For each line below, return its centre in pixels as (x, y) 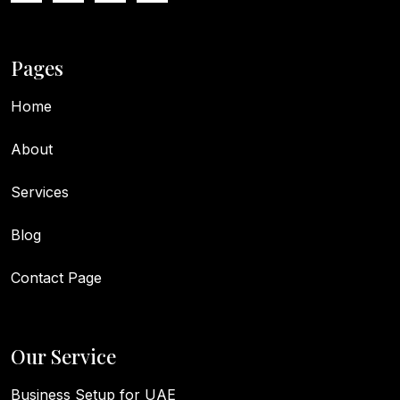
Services (40, 192)
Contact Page (56, 277)
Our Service (63, 356)
